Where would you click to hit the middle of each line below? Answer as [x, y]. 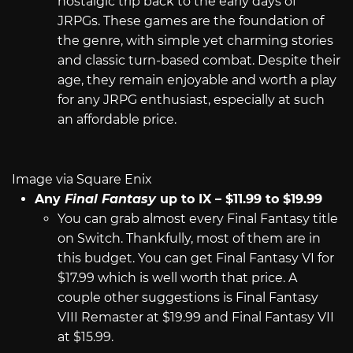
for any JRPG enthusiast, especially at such [191, 100]
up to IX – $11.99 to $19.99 [239, 199]
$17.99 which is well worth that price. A [177, 278]
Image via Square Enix [82, 180]
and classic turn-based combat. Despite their [199, 61]
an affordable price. [117, 120]
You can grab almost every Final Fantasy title [197, 219]
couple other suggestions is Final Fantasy [188, 298]
